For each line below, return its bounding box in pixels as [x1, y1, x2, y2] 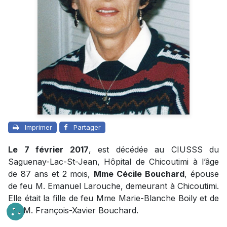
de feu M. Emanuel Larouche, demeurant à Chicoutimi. [8, 181, 219, 192]
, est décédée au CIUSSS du [88, 144, 219, 155]
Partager [73, 123, 101, 132]
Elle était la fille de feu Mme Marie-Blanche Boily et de [8, 193, 219, 204]
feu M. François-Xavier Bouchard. [8, 205, 138, 216]
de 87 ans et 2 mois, [8, 169, 94, 179]
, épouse [184, 169, 219, 179]
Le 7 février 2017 [8, 144, 89, 155]
